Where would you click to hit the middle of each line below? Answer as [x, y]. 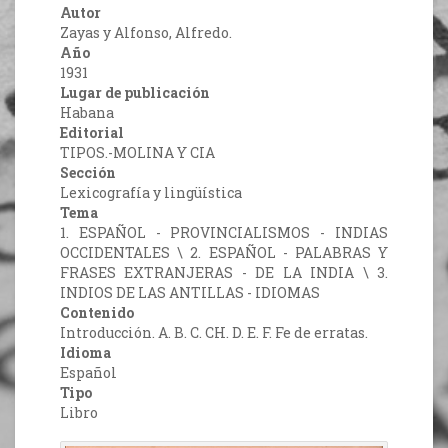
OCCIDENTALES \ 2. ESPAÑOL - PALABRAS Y [224, 253]
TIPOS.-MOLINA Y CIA [137, 153]
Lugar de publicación [135, 93]
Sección [88, 173]
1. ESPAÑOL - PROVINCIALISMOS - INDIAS [224, 233]
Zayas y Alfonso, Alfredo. [146, 33]
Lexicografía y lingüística [151, 193]
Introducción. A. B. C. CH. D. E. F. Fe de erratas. [214, 333]
